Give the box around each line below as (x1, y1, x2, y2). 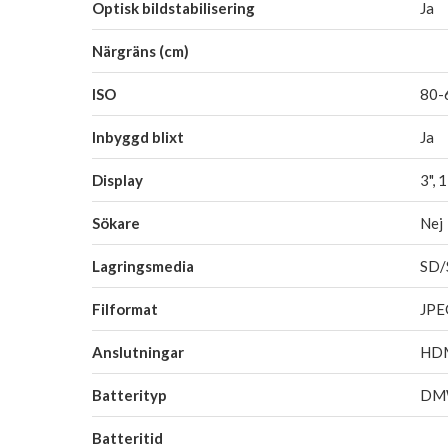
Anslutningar (92, 342, 184, 361)
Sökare (92, 213, 140, 232)
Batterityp (92, 385, 167, 404)
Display (92, 170, 143, 189)
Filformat (92, 299, 158, 318)
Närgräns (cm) (92, 41, 189, 60)
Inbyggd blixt (92, 127, 184, 146)
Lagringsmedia (92, 256, 194, 275)
